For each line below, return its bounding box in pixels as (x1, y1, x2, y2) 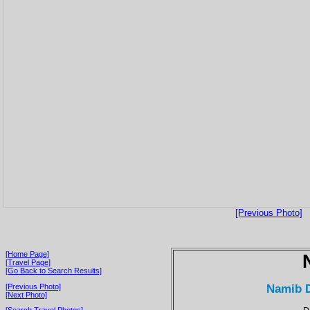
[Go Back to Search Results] (6, 266, 102, 275)
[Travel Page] (6, 257, 51, 266)
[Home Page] (6, 249, 49, 258)
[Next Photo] (6, 290, 47, 299)
